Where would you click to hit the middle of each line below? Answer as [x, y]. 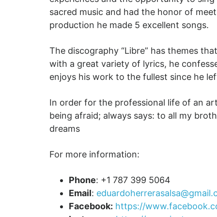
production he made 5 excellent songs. [129, 25]
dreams [65, 129]
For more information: [94, 154]
